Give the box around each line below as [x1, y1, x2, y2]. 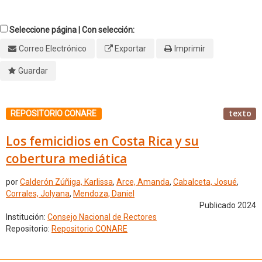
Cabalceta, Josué [173, 177, 237, 187]
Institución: [6, 212, 47, 222]
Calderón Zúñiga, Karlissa [20, 177, 113, 187]
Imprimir [174, 44, 205, 53]
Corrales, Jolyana [6, 189, 70, 199]
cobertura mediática [6, 150, 127, 167]
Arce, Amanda [116, 177, 170, 187]
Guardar [18, 66, 48, 75]
